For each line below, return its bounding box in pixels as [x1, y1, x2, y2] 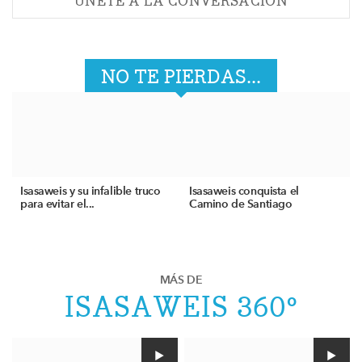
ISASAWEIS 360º [64, 288, 298, 324]
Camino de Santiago [189, 196, 293, 211]
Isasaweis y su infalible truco [20, 183, 161, 198]
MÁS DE [159, 272, 203, 287]
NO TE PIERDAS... [101, 65, 261, 89]
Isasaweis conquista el [189, 183, 299, 198]
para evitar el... [20, 196, 95, 211]
